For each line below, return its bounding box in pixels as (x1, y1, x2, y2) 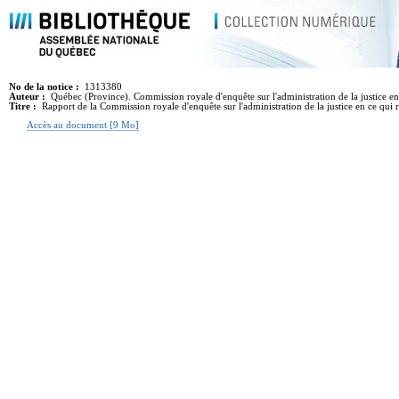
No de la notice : (9, 82, 82, 92)
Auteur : (9, 92, 48, 102)
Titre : (9, 102, 39, 111)
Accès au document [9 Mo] (27, 120, 139, 130)
